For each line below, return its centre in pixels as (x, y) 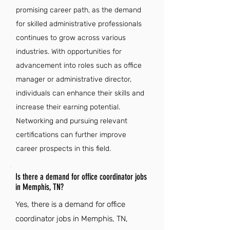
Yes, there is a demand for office (70, 204)
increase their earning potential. (68, 107)
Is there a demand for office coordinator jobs (81, 177)
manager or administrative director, (74, 79)
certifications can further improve (71, 135)
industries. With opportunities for (69, 52)
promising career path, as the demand (79, 10)
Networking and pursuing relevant (72, 121)
